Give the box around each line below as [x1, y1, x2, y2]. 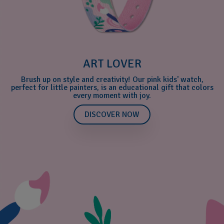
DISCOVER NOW [84, 109, 139, 119]
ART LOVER [82, 55, 141, 71]
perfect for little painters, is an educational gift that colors [10, 82, 213, 92]
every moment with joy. [73, 90, 151, 100]
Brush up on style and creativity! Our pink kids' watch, [20, 74, 203, 84]
